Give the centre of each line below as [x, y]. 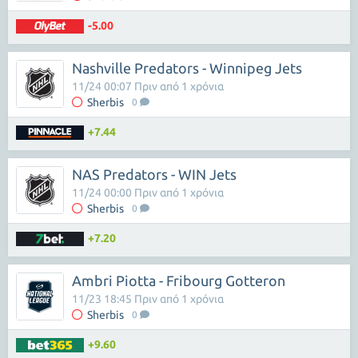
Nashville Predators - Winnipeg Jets [187, 68]
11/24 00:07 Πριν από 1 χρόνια [148, 86]
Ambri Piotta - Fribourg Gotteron [179, 280]
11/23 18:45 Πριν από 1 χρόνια [148, 299]
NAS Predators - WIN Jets [154, 174]
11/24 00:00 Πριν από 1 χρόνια [148, 193]
